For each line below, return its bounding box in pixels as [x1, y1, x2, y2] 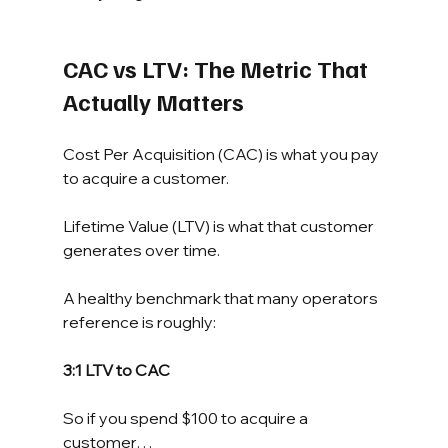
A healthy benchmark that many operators [62, 287, 381, 308]
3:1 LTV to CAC [62, 359, 170, 380]
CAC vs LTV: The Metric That [62, 52, 373, 83]
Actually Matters [62, 85, 244, 116]
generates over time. [62, 239, 220, 260]
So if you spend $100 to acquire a [62, 407, 311, 428]
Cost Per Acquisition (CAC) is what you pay [62, 143, 382, 164]
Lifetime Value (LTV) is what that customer [62, 215, 377, 236]
